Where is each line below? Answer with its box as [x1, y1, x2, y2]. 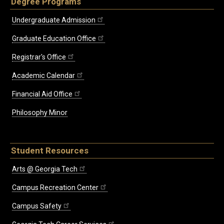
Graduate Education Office [12, 34, 96, 43]
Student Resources [11, 145, 88, 156]
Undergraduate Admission [12, 16, 95, 24]
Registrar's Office [12, 53, 66, 61]
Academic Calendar [12, 71, 75, 80]
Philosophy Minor [12, 108, 67, 117]
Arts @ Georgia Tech [12, 164, 77, 173]
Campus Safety [12, 201, 61, 210]
